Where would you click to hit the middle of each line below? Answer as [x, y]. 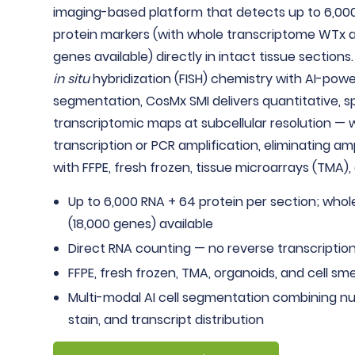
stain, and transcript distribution [166, 320]
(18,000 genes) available [141, 224]
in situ [72, 79]
